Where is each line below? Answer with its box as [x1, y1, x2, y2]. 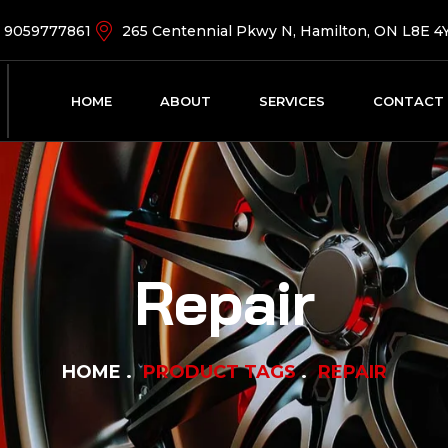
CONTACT [372, 92, 444, 109]
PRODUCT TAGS [142, 360, 296, 383]
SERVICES [258, 92, 325, 109]
